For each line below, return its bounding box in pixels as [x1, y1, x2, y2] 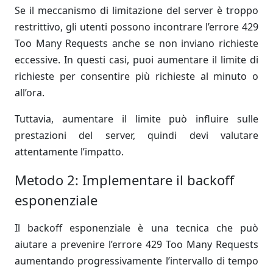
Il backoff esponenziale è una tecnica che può [15, 221, 258, 235]
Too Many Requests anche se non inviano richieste [15, 37, 258, 50]
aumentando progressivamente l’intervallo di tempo [15, 254, 258, 268]
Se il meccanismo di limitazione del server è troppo [15, 4, 258, 17]
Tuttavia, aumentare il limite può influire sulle [15, 112, 258, 126]
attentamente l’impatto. [15, 145, 124, 158]
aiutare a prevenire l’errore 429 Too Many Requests [15, 238, 258, 251]
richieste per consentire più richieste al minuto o [15, 69, 258, 83]
